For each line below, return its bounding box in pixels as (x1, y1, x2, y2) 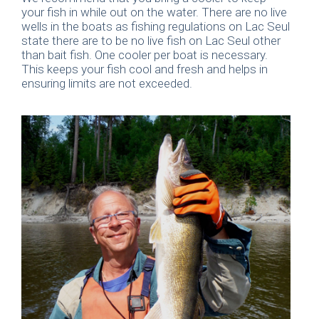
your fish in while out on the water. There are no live (21, 5, 287, 20)
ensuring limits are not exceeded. (21, 76, 192, 91)
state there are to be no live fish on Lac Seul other (21, 33, 281, 48)
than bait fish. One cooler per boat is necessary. (21, 48, 268, 63)
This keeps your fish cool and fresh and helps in (21, 62, 268, 77)
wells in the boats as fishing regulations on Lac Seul (21, 19, 290, 34)
